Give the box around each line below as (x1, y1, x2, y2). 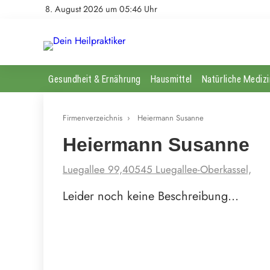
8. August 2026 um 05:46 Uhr (45, 3, 157, 15)
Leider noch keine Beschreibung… (63, 187, 239, 205)
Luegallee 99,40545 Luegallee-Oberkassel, (63, 162, 251, 177)
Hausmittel (150, 71, 192, 86)
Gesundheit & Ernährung (48, 71, 141, 86)
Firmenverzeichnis (63, 111, 122, 124)
